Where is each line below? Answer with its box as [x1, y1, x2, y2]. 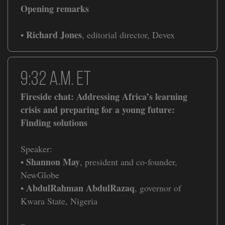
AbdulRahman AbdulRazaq [24, 181, 135, 195]
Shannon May [24, 155, 80, 169]
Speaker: [21, 143, 52, 155]
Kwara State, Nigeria [21, 195, 97, 207]
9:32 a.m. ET [21, 70, 91, 90]
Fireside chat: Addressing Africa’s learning [21, 90, 187, 103]
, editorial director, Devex [82, 29, 175, 41]
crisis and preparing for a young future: [21, 103, 175, 117]
